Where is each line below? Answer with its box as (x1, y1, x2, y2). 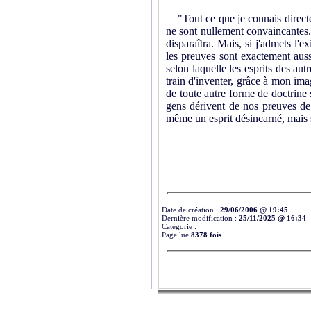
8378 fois (191, 230, 221, 239)
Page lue (162, 230, 191, 239)
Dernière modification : (162, 213, 239, 222)
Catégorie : (162, 221, 196, 230)
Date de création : (162, 205, 220, 214)
